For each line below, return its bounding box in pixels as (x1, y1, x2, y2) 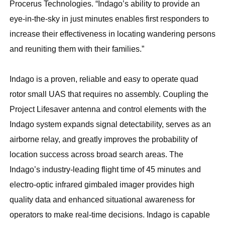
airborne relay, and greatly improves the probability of (10, 135, 197, 144)
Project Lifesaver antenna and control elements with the (10, 105, 206, 114)
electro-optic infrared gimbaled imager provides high (10, 180, 194, 189)
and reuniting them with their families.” (10, 45, 144, 54)
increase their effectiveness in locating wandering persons (10, 30, 215, 39)
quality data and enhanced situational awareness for (10, 195, 195, 204)
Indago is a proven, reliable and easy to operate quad (10, 75, 198, 84)
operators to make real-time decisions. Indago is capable (10, 210, 210, 219)
